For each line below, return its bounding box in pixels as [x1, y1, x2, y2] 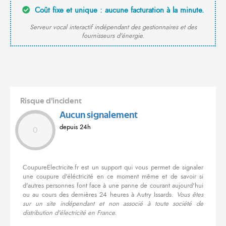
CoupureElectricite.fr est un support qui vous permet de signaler [23, 163, 203, 173]
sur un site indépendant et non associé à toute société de [23, 199, 203, 209]
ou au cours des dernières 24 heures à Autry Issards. [23, 190, 177, 200]
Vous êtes [176, 190, 204, 200]
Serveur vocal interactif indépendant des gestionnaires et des [29, 23, 197, 32]
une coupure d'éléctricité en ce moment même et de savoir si [23, 172, 203, 182]
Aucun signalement [60, 110, 138, 121]
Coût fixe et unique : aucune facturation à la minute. [32, 5, 204, 16]
